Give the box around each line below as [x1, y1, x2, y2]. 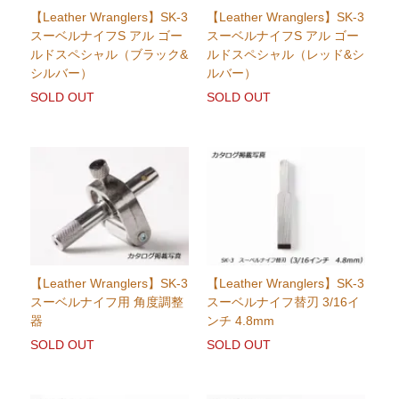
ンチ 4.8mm [206, 313, 274, 329]
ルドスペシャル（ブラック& [30, 47, 189, 62]
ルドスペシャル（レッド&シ [206, 47, 364, 62]
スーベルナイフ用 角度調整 [30, 295, 184, 310]
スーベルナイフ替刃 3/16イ [206, 295, 360, 310]
